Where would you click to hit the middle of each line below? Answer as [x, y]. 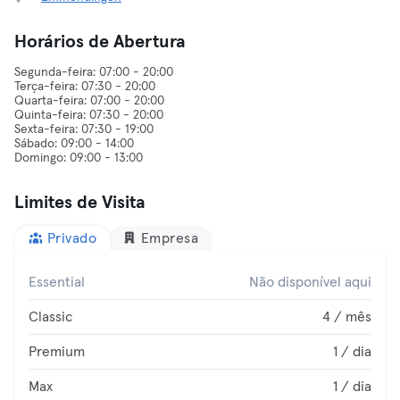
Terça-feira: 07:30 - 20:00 [85, 87]
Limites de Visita [80, 203]
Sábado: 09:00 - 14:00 [74, 144]
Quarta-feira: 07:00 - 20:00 [89, 101]
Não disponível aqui [310, 282]
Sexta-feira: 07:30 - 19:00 [84, 129]
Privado [71, 238]
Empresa [169, 238]
